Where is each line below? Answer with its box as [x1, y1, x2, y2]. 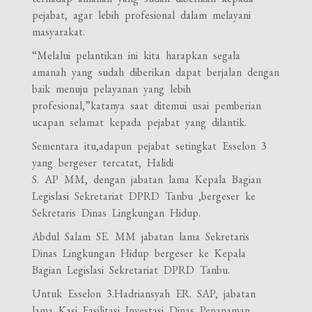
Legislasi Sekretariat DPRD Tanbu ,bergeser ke [32, 188, 256, 203]
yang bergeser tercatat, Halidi [32, 155, 174, 170]
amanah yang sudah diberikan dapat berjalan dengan [32, 64, 280, 79]
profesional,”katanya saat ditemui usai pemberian [32, 97, 262, 113]
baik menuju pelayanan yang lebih [32, 81, 192, 96]
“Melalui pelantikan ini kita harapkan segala [32, 47, 241, 63]
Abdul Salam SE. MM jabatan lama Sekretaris [32, 228, 250, 244]
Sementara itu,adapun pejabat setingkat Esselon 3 [32, 138, 267, 153]
